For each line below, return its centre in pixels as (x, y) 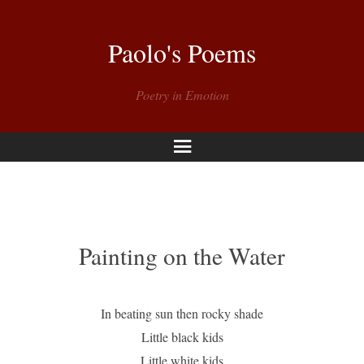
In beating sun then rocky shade (182, 313)
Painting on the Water (182, 256)
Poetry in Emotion (182, 95)
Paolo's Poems (182, 52)
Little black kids (182, 337)
